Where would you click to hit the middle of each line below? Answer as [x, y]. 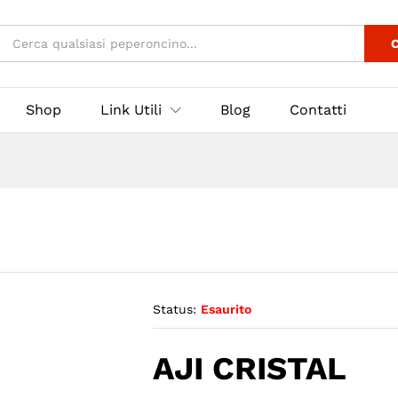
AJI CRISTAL [250, 369]
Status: [175, 310]
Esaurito [227, 310]
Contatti [318, 110]
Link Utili [131, 110]
